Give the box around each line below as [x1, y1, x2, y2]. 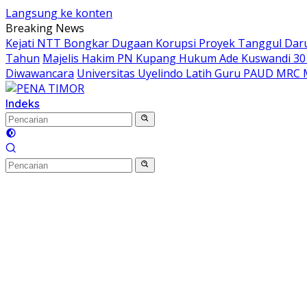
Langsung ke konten [5, 5, 112, 21]
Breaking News [5, 21, 84, 36]
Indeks [5, 97, 40, 110]
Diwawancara [5, 66, 74, 81]
